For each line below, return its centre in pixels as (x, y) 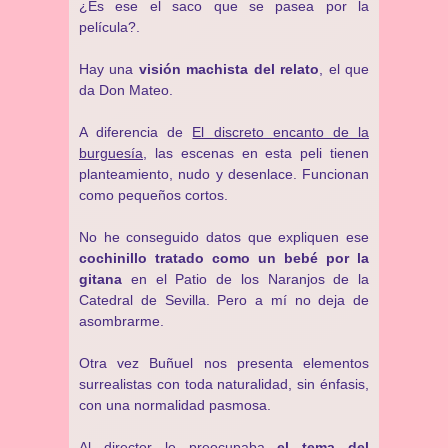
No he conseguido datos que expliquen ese (224, 237)
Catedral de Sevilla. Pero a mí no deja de (224, 300)
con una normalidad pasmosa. (175, 405)
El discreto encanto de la (281, 132)
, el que (344, 69)
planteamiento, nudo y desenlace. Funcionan (224, 174)
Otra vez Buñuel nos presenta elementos (224, 363)
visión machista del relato (229, 69)
